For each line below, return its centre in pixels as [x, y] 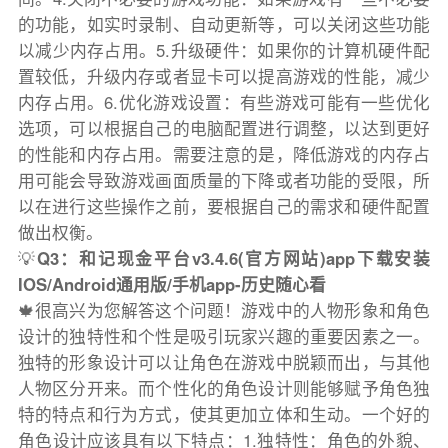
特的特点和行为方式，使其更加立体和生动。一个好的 [224, 414]
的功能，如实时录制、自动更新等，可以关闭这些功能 [224, 24]
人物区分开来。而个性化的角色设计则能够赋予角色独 [224, 388]
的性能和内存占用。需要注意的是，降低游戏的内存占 [224, 154]
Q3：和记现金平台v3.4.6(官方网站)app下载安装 [233, 258]
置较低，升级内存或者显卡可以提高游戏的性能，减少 [224, 76]
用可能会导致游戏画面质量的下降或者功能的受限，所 [224, 180]
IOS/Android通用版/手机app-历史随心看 [171, 284]
